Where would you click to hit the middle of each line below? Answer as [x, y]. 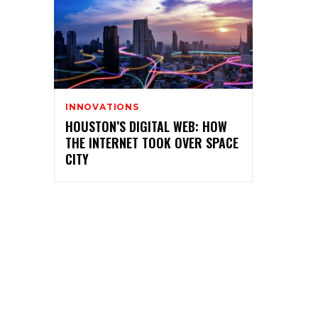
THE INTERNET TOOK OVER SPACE [152, 142]
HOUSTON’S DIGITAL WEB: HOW [146, 126]
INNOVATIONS [102, 106]
